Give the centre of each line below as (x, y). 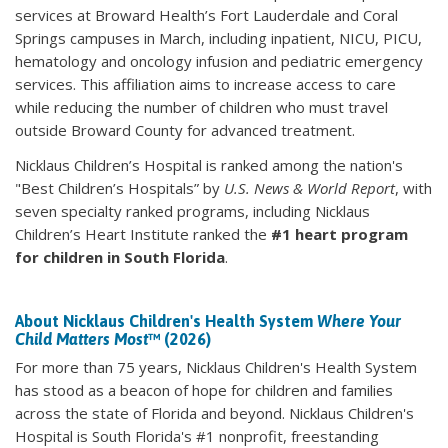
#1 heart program (339, 234)
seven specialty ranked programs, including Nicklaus (192, 211)
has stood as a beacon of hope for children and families (204, 390)
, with (413, 188)
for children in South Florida (120, 257)
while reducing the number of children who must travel (201, 107)
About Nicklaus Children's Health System (166, 321)
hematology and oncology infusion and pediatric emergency (219, 61)
